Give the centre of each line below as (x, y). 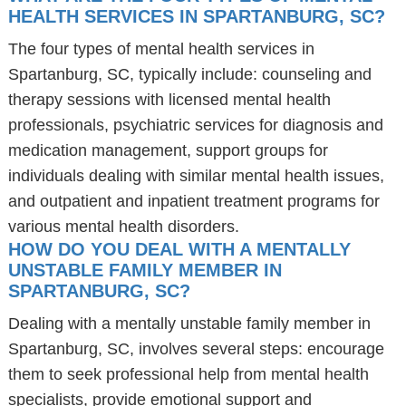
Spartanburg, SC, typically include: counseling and (189, 74)
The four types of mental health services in (161, 49)
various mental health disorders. (123, 227)
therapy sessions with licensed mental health (169, 100)
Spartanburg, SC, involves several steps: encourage (196, 349)
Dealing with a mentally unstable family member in (189, 324)
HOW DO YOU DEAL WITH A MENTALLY (179, 249)
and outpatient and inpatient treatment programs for (193, 201)
